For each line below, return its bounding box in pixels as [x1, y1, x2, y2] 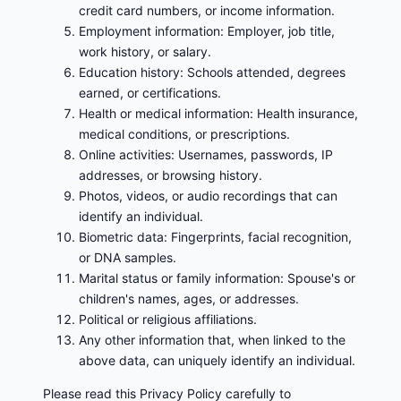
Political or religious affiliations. [79, 311, 257, 328]
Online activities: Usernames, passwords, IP [79, 147, 333, 163]
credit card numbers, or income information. [79, 3, 335, 19]
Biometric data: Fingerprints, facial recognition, [79, 229, 352, 245]
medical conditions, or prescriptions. [79, 126, 290, 142]
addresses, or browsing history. [79, 167, 262, 183]
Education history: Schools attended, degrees [79, 64, 346, 81]
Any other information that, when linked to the [79, 332, 346, 348]
